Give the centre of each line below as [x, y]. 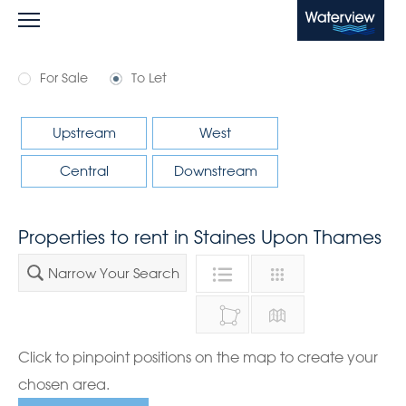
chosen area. [64, 384]
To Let [149, 78]
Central [84, 171]
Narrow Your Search [111, 273]
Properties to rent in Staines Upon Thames [200, 237]
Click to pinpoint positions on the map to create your [198, 357]
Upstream [84, 133]
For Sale [64, 78]
